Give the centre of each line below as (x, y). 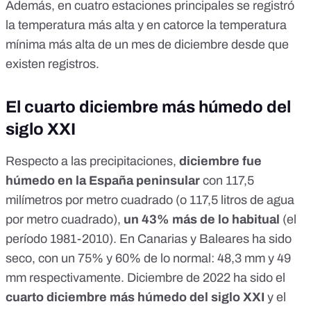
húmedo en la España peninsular (103, 180)
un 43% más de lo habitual (200, 219)
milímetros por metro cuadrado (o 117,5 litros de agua (150, 200)
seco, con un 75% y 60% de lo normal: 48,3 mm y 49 (148, 258)
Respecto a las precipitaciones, (92, 161)
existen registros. (52, 64)
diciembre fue (220, 161)
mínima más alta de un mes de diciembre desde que (147, 44)
